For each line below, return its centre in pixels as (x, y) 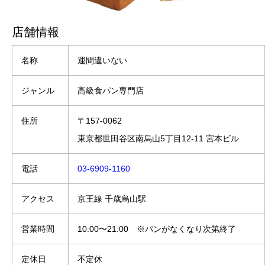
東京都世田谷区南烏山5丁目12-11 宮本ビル (158, 138)
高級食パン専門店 (111, 90)
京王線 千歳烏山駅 (112, 198)
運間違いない (102, 60)
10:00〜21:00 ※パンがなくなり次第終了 (157, 229)
